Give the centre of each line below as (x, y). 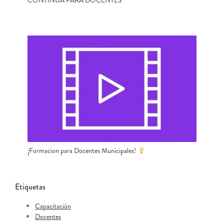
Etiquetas (30, 187)
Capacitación (53, 206)
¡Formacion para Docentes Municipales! (82, 151)
